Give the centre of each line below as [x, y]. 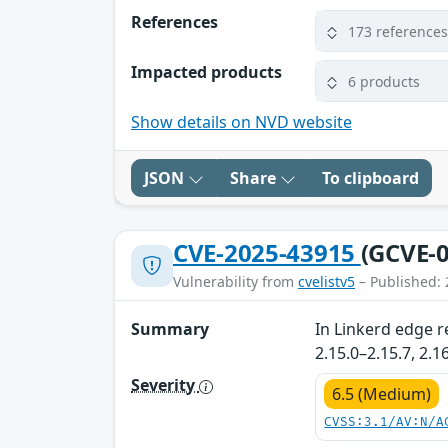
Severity [165, 385]
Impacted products [206, 72]
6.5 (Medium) [382, 394]
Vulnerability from [235, 282]
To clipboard [370, 178]
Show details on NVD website [241, 122]
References [174, 22]
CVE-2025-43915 [267, 253]
